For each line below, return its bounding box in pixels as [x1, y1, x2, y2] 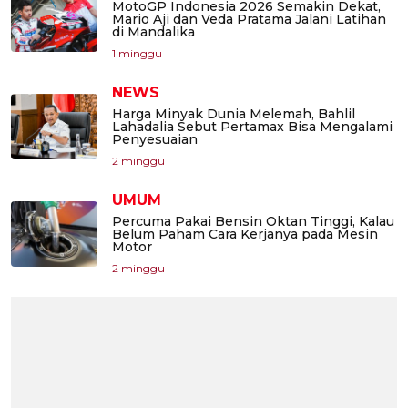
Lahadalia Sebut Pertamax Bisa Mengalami [112, 118, 393, 136]
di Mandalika [112, 24, 195, 41]
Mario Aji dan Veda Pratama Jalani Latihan [112, 11, 386, 28]
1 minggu [112, 46, 162, 61]
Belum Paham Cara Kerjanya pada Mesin [112, 226, 378, 243]
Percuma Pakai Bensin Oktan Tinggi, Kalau [112, 213, 394, 230]
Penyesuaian [112, 131, 198, 148]
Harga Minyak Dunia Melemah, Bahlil [112, 106, 355, 123]
